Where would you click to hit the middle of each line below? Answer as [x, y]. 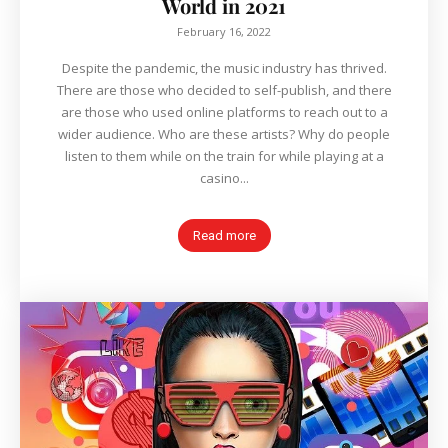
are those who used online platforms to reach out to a [224, 112]
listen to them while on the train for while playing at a [224, 156]
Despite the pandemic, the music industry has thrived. [224, 68]
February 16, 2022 [224, 32]
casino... [224, 178]
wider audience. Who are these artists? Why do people [108, 134]
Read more [224, 236]
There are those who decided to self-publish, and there [224, 90]
